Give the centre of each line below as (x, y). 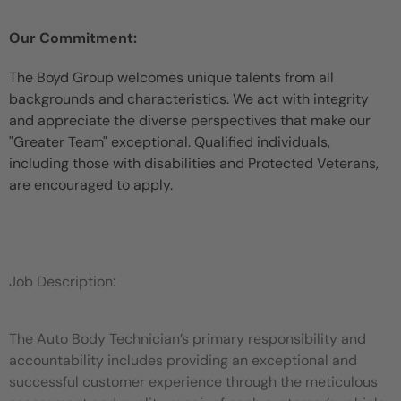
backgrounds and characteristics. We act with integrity (189, 98)
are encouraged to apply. (91, 184)
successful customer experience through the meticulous (193, 381)
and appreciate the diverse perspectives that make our (190, 120)
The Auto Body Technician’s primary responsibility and (188, 338)
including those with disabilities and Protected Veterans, (194, 163)
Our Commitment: (73, 38)
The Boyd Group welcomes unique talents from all (171, 77)
